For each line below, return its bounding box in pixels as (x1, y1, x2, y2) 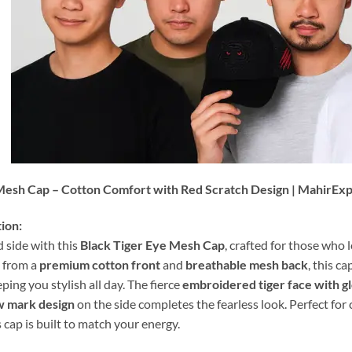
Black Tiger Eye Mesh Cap (80, 237, 225, 253)
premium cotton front (39, 257, 160, 273)
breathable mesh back (185, 257, 308, 273)
